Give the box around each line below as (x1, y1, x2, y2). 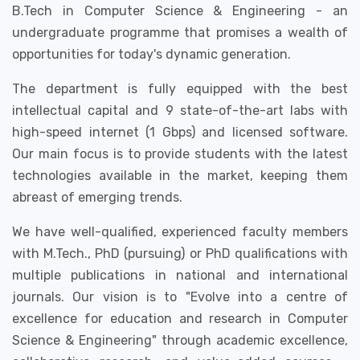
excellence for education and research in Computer (12, 311, 348, 326)
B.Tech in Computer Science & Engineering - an (12, 3, 348, 18)
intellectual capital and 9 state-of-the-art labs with (12, 103, 348, 118)
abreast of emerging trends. (12, 190, 182, 205)
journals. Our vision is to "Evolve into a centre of (12, 289, 348, 305)
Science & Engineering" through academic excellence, (12, 333, 348, 348)
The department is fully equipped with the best (12, 81, 348, 96)
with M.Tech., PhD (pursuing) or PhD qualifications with (12, 246, 348, 261)
